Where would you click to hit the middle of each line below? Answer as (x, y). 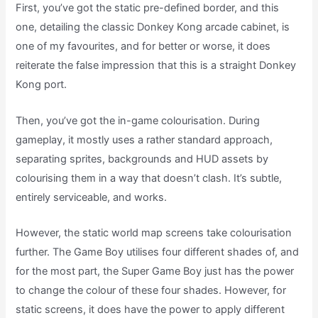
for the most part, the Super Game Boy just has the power (155, 272)
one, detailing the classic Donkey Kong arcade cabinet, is (153, 27)
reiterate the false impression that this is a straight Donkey (156, 66)
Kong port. (42, 85)
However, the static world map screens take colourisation (154, 233)
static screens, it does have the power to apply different (150, 310)
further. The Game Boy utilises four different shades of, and (158, 252)
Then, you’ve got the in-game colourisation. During (138, 120)
